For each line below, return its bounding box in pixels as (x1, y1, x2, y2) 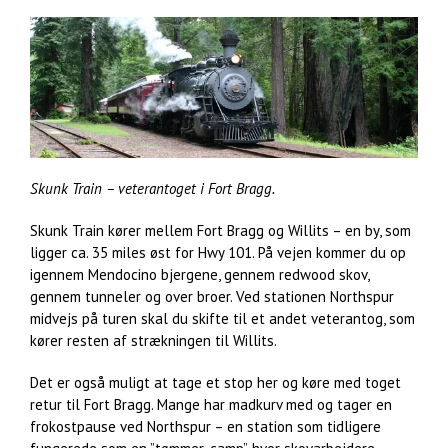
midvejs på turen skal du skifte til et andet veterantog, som (30, 309, 415, 329)
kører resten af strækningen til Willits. (30, 331, 277, 351)
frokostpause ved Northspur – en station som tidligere (30, 417, 381, 437)
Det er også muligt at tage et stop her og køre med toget (30, 373, 401, 393)
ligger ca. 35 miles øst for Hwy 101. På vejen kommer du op (30, 243, 406, 263)
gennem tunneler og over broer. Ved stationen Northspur (30, 287, 394, 307)
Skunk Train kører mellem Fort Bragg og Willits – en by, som (30, 221, 411, 241)
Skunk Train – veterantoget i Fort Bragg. (30, 179, 275, 199)
